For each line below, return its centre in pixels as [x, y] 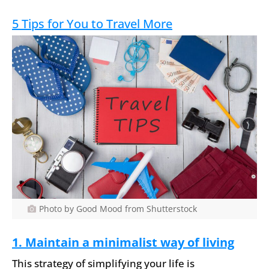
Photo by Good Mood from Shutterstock [118, 209]
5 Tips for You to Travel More [92, 23]
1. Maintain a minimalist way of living [123, 242]
